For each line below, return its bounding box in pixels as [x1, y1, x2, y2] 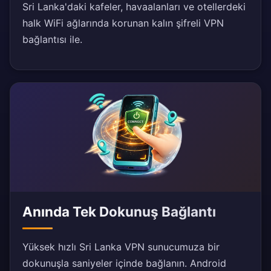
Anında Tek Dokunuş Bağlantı [22, 203, 216, 220]
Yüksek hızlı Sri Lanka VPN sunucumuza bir [22, 241, 220, 253]
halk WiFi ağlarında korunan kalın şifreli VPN [22, 17, 224, 30]
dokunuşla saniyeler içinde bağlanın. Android [22, 257, 226, 270]
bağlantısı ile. [22, 33, 82, 46]
